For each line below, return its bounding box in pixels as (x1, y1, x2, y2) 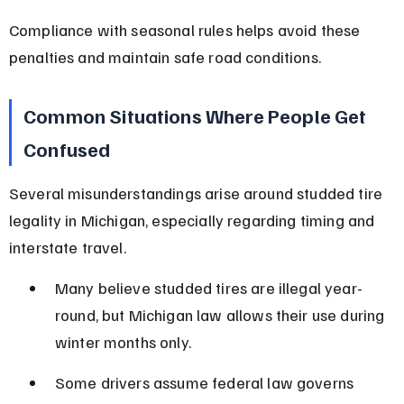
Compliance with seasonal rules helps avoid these (8, 19, 364, 40)
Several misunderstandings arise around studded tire (8, 182, 387, 203)
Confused (23, 135, 111, 161)
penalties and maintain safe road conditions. (8, 46, 321, 67)
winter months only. (54, 331, 191, 352)
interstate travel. (8, 236, 126, 257)
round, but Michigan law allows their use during (54, 304, 389, 325)
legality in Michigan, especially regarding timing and (8, 209, 379, 230)
